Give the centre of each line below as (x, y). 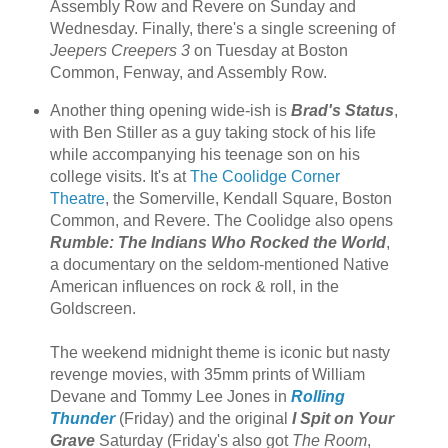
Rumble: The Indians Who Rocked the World (217, 243)
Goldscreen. (92, 309)
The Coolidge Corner (264, 177)
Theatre (77, 199)
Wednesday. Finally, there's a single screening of (222, 29)
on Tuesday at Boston (268, 51)
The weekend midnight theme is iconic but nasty (219, 353)
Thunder (82, 419)
